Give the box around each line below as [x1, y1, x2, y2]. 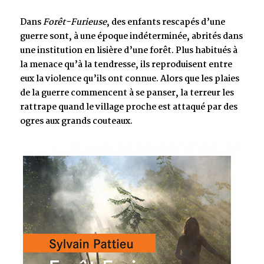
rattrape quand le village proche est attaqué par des [20, 100, 237, 114]
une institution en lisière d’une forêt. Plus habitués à [20, 44, 237, 58]
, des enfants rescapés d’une [107, 15, 225, 29]
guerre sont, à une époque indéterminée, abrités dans [20, 29, 243, 44]
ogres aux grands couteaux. [20, 114, 133, 128]
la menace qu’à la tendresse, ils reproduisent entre [20, 58, 232, 72]
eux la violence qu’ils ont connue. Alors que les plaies [20, 72, 239, 86]
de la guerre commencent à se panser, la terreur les [20, 86, 234, 100]
